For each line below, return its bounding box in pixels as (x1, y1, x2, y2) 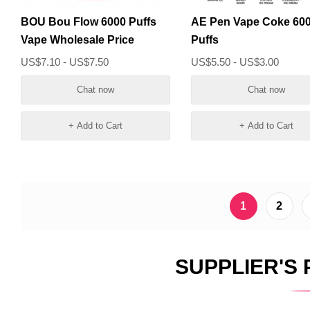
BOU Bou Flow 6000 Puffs (21, 16, 156, 28)
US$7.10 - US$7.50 (21, 56, 109, 68)
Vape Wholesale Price (21, 34, 134, 46)
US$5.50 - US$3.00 (191, 56, 280, 68)
